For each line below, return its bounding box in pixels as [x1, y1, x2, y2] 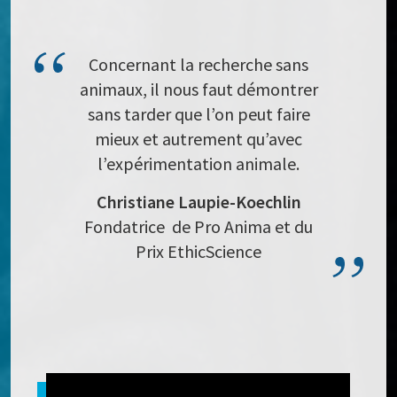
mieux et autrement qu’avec [95, 128, 302, 151]
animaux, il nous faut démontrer [79, 78, 318, 101]
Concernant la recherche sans [89, 53, 308, 76]
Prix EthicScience [136, 240, 261, 263]
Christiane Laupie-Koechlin [96, 191, 301, 214]
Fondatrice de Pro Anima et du [84, 215, 313, 238]
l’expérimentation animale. [97, 152, 300, 175]
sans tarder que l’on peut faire [87, 103, 310, 126]
